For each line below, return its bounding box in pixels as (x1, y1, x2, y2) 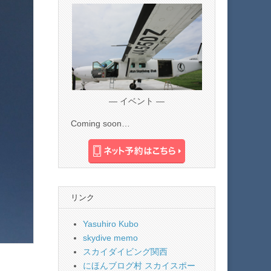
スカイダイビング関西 (83, 246, 168, 256)
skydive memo (83, 232, 138, 243)
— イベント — (109, 96, 165, 106)
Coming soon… (71, 118, 130, 128)
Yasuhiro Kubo (83, 218, 139, 229)
